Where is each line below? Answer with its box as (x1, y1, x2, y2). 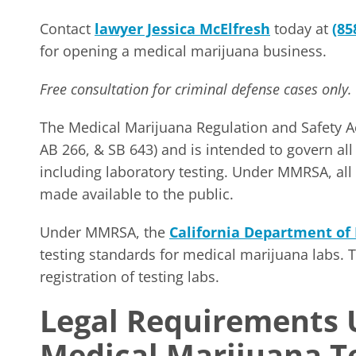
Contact (40, 19, 95, 38)
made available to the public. (40, 184, 234, 203)
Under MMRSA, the (40, 222, 169, 242)
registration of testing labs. (40, 267, 219, 286)
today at (270, 19, 332, 38)
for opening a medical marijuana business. (40, 41, 327, 60)
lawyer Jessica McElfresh (95, 19, 270, 38)
